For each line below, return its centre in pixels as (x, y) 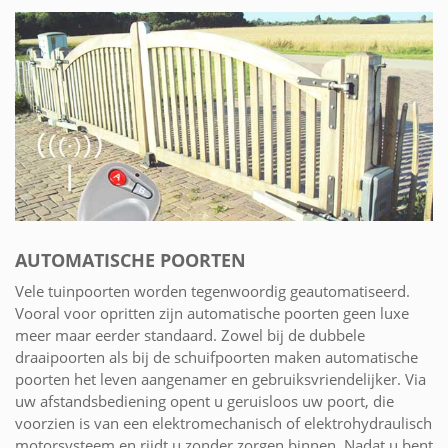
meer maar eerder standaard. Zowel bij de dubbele (190, 334)
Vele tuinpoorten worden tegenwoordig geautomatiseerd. (212, 290)
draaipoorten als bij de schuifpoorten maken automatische (216, 356)
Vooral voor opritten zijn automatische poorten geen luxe (212, 312)
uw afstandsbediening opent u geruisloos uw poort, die (204, 400)
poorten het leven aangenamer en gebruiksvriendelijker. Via (220, 378)
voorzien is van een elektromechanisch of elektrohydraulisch (223, 422)
